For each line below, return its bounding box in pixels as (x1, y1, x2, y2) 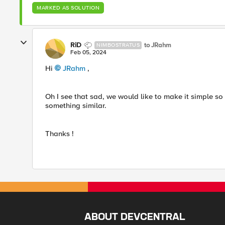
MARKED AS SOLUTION (37, 5, 99, 11)
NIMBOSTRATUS (96, 42, 140, 48)
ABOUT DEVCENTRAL (84, 212, 186, 222)
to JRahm (144, 41, 171, 49)
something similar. (45, 101, 106, 110)
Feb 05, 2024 (70, 49, 106, 56)
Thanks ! (45, 129, 74, 138)
